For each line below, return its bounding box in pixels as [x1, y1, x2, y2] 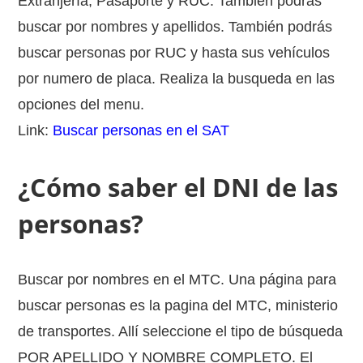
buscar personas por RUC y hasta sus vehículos [18, 44, 331, 61]
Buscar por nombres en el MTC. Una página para [18, 271, 337, 288]
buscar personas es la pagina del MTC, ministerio [18, 297, 339, 314]
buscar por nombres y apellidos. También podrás [18, 18, 333, 35]
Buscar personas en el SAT [53, 122, 230, 139]
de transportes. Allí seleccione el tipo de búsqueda [18, 322, 344, 340]
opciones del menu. [18, 96, 145, 113]
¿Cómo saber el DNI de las [18, 169, 339, 204]
